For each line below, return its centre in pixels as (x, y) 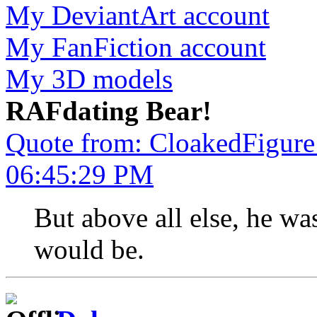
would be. (89, 249)
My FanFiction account (136, 47)
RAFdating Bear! (109, 110)
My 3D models (89, 79)
